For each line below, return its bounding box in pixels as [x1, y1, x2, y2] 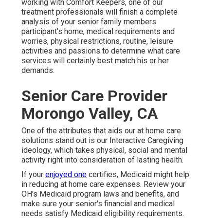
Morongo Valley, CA [21, 104, 158, 123]
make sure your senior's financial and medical [21, 199, 175, 209]
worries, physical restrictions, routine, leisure [21, 36, 173, 46]
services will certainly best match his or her [21, 56, 169, 66]
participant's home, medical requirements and [21, 27, 175, 36]
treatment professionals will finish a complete [21, 7, 178, 17]
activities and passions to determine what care [21, 46, 180, 56]
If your [21, 170, 45, 180]
